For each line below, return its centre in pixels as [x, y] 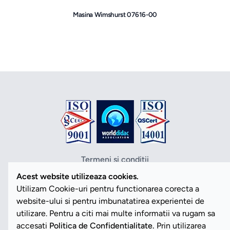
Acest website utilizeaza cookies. [78, 176]
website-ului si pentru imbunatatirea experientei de [110, 201]
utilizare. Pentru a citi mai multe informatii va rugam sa [116, 213]
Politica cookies [115, 184]
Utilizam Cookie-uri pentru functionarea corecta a [108, 189]
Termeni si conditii [115, 160]
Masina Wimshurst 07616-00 [115, 15]
